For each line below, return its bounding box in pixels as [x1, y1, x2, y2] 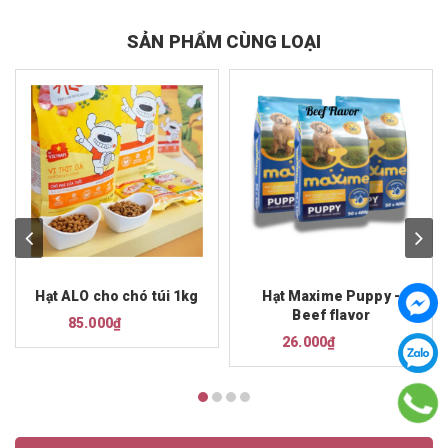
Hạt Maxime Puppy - [262, 287, 400, 304]
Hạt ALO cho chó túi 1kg [35, 287, 199, 304]
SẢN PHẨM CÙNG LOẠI [126, 30, 322, 52]
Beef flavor [292, 306, 371, 323]
